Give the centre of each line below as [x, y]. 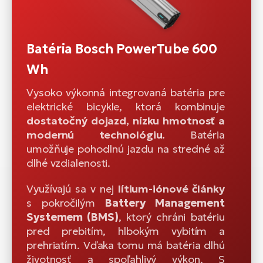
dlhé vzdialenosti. [69, 163]
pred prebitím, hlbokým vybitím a [126, 231]
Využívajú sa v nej [72, 188]
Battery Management [165, 203]
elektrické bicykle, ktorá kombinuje [126, 106]
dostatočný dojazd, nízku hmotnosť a [126, 120]
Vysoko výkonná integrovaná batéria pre [126, 92]
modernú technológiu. [108, 134]
